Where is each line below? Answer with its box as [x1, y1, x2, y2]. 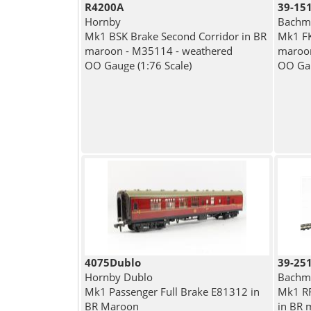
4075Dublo [84, 255, 141, 270]
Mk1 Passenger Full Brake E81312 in [84, 285, 260, 299]
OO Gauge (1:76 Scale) [84, 58, 192, 73]
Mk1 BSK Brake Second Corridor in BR [84, 29, 267, 44]
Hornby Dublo [84, 270, 153, 285]
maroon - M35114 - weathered [84, 44, 233, 58]
